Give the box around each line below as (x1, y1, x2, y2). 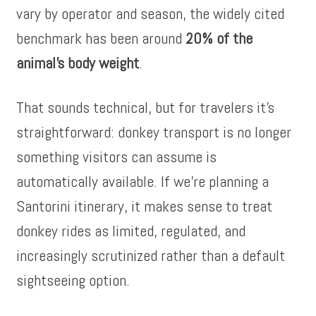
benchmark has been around (16, 28, 186, 48)
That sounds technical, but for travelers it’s (16, 97, 275, 117)
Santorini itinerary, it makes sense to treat (16, 196, 273, 216)
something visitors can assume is (16, 147, 217, 166)
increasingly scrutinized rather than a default (16, 245, 286, 265)
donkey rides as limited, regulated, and (16, 221, 246, 241)
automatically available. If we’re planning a (16, 171, 269, 191)
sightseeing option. (16, 270, 130, 290)
